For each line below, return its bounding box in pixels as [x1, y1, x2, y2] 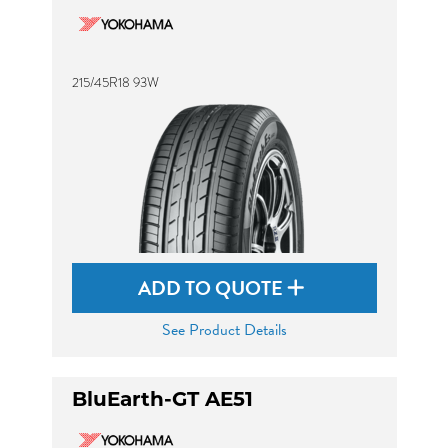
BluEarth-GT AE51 [71, 391, 253, 411]
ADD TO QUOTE [138, 273, 287, 303]
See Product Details [161, 318, 287, 342]
